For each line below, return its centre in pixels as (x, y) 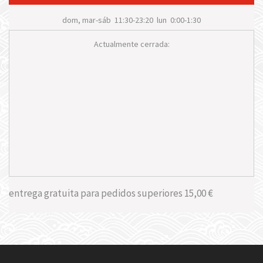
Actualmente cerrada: (131, 44)
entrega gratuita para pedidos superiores (97, 193)
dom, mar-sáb (87, 20)
